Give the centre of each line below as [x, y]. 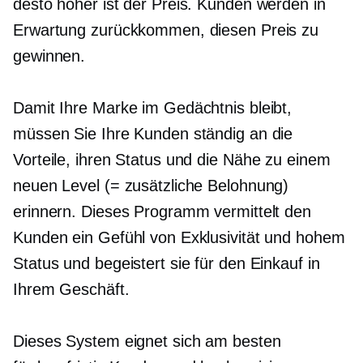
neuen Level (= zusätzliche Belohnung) [151, 186]
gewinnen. [49, 56]
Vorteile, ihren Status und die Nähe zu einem [172, 160]
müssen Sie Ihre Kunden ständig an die [153, 134]
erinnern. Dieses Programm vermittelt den [162, 212]
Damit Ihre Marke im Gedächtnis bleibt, [153, 108]
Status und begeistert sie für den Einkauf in [167, 264]
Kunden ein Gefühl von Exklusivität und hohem [179, 238]
